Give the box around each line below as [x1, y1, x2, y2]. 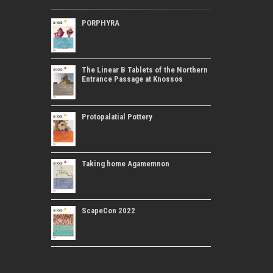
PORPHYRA [81, 18, 119, 27]
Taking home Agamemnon [81, 158, 169, 168]
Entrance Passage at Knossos [81, 74, 183, 83]
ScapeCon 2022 [81, 205, 135, 215]
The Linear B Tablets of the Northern [81, 65, 208, 74]
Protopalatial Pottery [81, 112, 152, 121]
